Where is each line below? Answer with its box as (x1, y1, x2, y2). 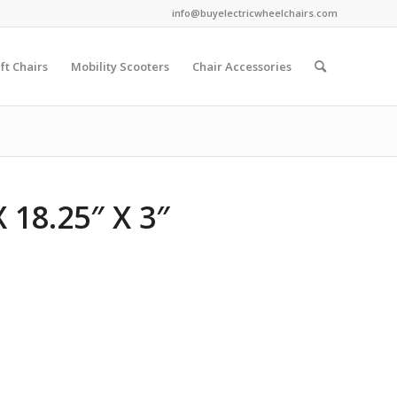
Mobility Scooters (71, 58, 169, 74)
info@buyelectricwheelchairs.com (172, 6, 338, 19)
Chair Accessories (192, 58, 292, 74)
